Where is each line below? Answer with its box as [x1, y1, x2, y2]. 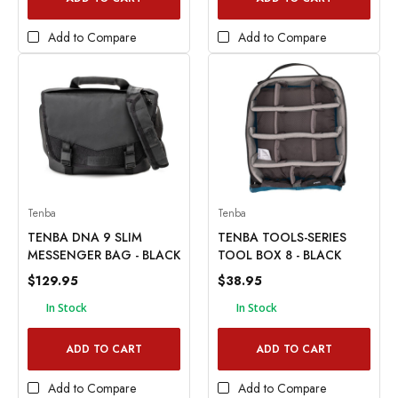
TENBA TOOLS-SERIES [218, 228, 346, 247]
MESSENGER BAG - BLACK [28, 246, 180, 265]
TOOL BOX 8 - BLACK [218, 246, 341, 265]
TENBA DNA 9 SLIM [28, 228, 142, 247]
